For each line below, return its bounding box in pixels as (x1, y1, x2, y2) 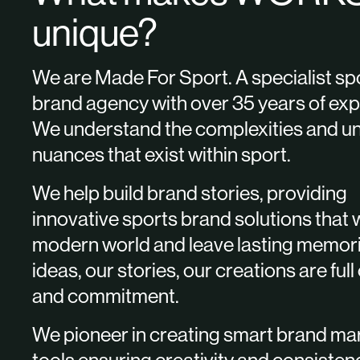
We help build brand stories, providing (32, 181, 347, 205)
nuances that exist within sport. (32, 142, 291, 166)
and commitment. (32, 284, 179, 308)
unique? (32, 10, 157, 55)
